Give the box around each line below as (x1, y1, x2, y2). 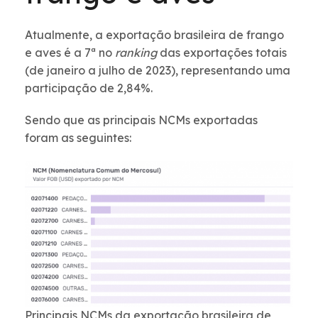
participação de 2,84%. (25, 81, 153, 96)
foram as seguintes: (25, 131, 131, 146)
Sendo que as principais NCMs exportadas (25, 113, 258, 128)
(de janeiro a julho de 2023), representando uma (25, 63, 290, 78)
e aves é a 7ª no (25, 45, 115, 60)
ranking (115, 45, 160, 60)
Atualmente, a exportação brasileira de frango (25, 28, 284, 43)
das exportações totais (160, 45, 287, 60)
